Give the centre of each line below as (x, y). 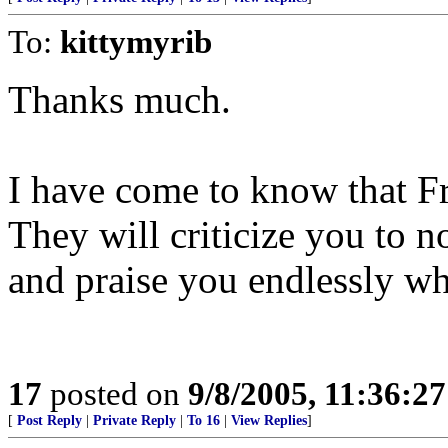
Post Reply (49, 420)
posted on (115, 393)
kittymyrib (136, 41)
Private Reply (134, 420)
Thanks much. (119, 99)
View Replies (269, 420)
